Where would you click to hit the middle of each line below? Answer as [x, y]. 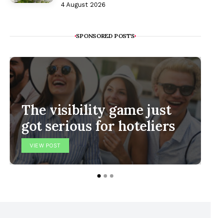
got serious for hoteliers [98, 126]
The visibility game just [96, 110]
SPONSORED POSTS [105, 36]
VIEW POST [45, 145]
